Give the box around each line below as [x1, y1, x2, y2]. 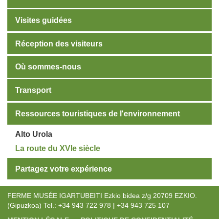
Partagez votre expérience [15, 164, 112, 173]
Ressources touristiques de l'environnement [15, 109, 180, 118]
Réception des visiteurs [15, 39, 103, 48]
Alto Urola [15, 130, 53, 138]
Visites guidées [15, 16, 72, 24]
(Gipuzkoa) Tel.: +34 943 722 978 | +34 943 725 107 [7, 201, 170, 210]
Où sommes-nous [15, 63, 81, 71]
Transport [15, 86, 51, 95]
